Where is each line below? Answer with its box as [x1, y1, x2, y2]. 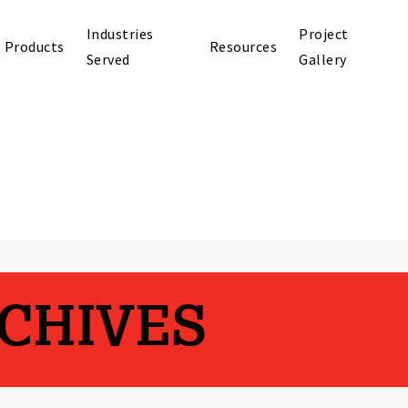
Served [86, 49, 130, 68]
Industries [86, 24, 154, 43]
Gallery [299, 49, 347, 68]
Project [299, 24, 349, 43]
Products [4, 36, 65, 56]
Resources [209, 36, 278, 56]
